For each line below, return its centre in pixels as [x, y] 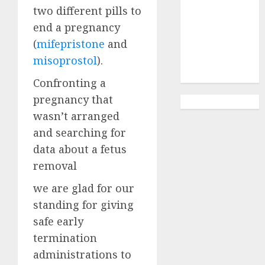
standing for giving [83, 205]
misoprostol [65, 61]
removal [55, 166]
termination [65, 238]
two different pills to [87, 11]
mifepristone [71, 44]
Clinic [199, 16]
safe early [58, 222]
